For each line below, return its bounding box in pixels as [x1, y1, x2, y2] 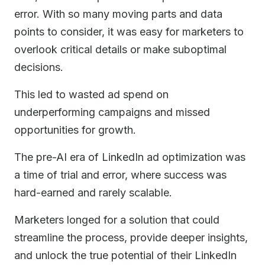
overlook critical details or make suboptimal [14, 43, 227, 56]
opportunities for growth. [14, 124, 136, 136]
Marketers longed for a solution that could [14, 214, 219, 226]
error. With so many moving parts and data [14, 8, 222, 20]
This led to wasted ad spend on [14, 88, 169, 101]
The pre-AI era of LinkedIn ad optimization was [14, 151, 245, 163]
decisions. [14, 61, 63, 73]
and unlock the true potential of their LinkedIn [14, 249, 237, 261]
